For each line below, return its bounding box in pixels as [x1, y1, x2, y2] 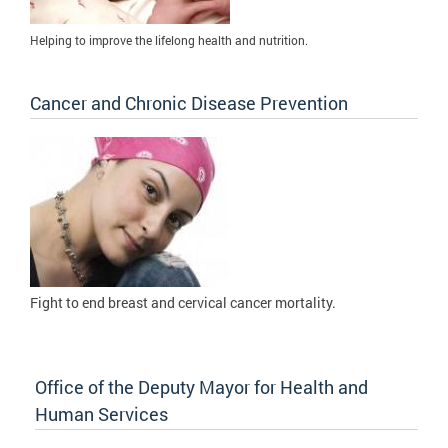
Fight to [30, 292, 82, 312]
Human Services [35, 401, 168, 426]
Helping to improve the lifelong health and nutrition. [30, 31, 308, 48]
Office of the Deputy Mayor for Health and [35, 374, 368, 399]
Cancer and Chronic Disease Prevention [30, 90, 348, 115]
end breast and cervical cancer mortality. [82, 292, 336, 312]
